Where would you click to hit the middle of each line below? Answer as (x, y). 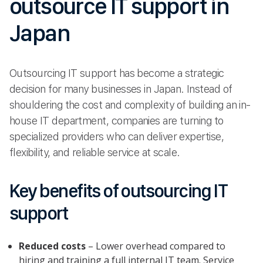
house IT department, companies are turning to (117, 121)
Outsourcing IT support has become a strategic (117, 73)
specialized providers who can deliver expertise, (117, 137)
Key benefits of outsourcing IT (118, 190)
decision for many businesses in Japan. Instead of (121, 89)
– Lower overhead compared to (156, 246)
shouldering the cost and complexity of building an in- (130, 105)
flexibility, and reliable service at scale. (95, 153)
